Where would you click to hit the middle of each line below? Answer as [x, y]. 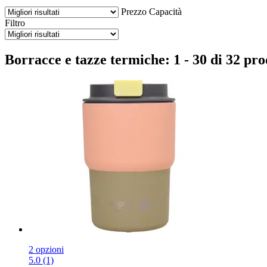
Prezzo [134, 11]
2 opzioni [46, 249]
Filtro [15, 23]
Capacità [165, 11]
